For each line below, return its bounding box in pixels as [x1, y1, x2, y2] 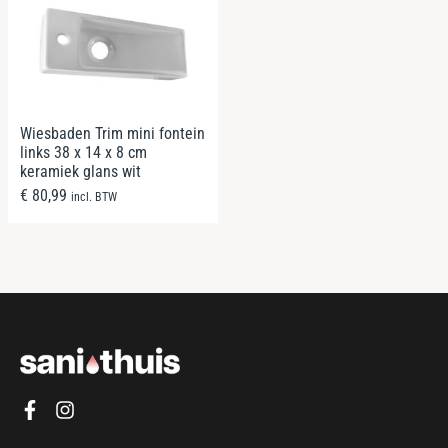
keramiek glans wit [20, 162, 141, 182]
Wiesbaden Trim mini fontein [20, 124, 205, 144]
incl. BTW [71, 190, 117, 205]
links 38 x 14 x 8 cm [20, 143, 147, 163]
